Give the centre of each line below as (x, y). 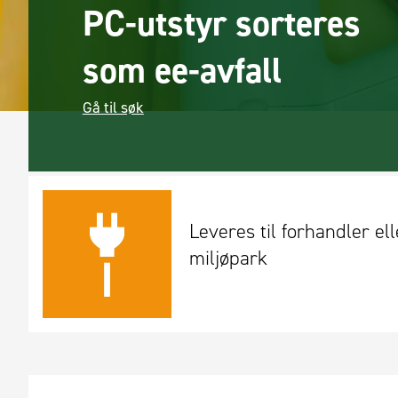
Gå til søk (113, 107)
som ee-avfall (182, 70)
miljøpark (228, 257)
